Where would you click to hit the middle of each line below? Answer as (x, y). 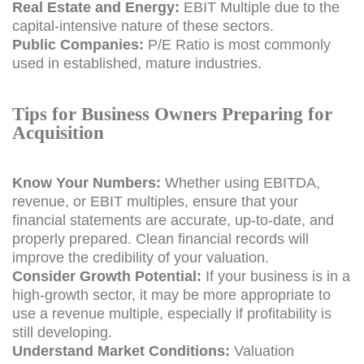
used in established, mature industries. (137, 63)
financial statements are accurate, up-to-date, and (173, 220)
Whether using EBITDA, (240, 182)
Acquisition (58, 132)
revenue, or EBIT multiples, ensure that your (155, 201)
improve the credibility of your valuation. (141, 257)
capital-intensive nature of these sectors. (143, 26)
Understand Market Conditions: (121, 351)
